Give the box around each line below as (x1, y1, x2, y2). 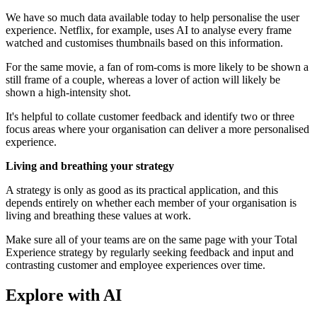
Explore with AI (6, 286, 122, 305)
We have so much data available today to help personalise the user (6, 11, 299, 24)
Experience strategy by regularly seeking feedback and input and (6, 246, 294, 259)
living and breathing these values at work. (6, 209, 191, 222)
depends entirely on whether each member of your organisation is (6, 197, 296, 209)
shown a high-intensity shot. (6, 86, 131, 99)
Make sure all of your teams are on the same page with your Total (6, 234, 297, 246)
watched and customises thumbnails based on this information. (6, 37, 283, 50)
